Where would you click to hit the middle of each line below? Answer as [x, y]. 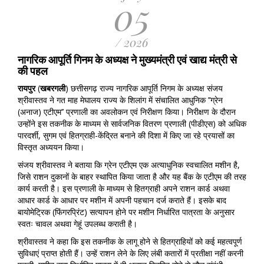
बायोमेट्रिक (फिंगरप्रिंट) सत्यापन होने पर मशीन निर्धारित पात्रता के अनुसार [126, 212]
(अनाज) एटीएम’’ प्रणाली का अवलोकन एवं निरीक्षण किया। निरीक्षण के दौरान [127, 112]
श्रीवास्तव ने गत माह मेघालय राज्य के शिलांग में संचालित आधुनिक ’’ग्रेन [120, 100]
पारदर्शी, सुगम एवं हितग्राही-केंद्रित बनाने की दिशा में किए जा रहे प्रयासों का [126, 136]
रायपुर [27, 88]
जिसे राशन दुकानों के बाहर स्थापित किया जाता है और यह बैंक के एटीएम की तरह [132, 177]
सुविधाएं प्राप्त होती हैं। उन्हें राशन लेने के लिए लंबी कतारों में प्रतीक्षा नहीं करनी [131, 253]
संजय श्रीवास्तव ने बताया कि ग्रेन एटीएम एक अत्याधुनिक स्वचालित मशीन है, [129, 165]
